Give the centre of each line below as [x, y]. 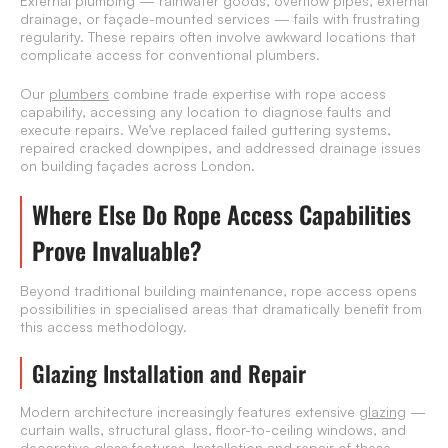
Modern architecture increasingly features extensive [189, 412]
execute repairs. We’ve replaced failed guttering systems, [205, 130]
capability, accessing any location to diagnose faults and [205, 112]
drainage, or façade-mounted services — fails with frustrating [220, 19]
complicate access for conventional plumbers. [170, 55]
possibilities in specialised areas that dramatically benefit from [221, 309]
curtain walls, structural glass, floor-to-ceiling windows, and [213, 430]
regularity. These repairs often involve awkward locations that [218, 37]
